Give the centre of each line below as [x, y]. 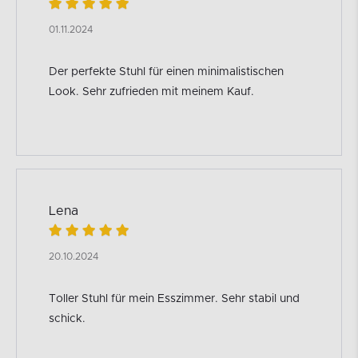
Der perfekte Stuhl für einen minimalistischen [166, 72]
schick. [67, 318]
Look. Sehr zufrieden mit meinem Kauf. [151, 91]
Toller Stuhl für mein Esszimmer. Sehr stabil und [174, 298]
